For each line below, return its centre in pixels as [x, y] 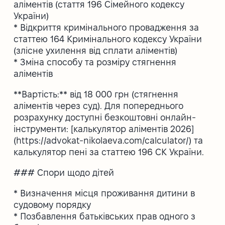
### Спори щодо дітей [64, 172]
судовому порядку [52, 204]
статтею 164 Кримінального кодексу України [108, 39]
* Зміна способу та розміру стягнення [95, 62]
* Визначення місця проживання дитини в [104, 193]
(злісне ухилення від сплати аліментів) [96, 50]
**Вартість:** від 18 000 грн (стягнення [96, 94]
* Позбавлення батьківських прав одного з [105, 216]
